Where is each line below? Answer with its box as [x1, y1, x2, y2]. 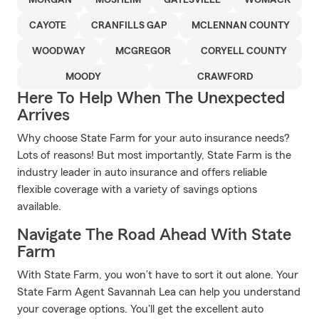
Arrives [17, 107, 70, 124]
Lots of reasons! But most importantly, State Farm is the [17, 150, 291, 161]
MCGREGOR [115, 46, 171, 56]
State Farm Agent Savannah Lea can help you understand [17, 286, 300, 298]
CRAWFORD [197, 72, 254, 82]
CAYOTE [29, 21, 67, 31]
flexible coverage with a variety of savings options [17, 184, 257, 195]
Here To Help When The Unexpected [17, 90, 285, 107]
